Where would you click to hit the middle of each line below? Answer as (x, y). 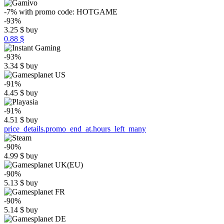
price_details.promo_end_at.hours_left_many (75, 129)
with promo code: (46, 12)
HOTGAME (97, 12)
